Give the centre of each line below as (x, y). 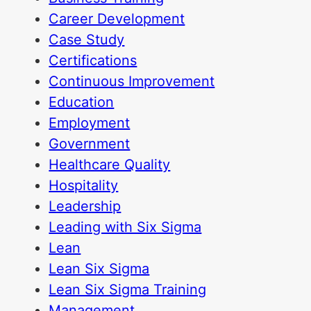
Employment (90, 123)
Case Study (87, 40)
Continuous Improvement (132, 82)
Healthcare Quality (110, 165)
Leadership (85, 207)
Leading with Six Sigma (125, 227)
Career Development (117, 19)
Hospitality (84, 186)
